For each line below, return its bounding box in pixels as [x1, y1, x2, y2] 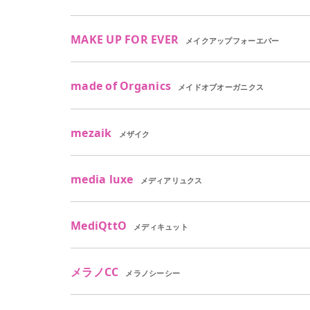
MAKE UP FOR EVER [71, 32, 179, 48]
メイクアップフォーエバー [185, 35, 280, 46]
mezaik [71, 125, 112, 140]
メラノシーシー [125, 268, 181, 279]
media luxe [71, 171, 134, 187]
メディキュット [134, 221, 188, 232]
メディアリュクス [140, 174, 203, 185]
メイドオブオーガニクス [178, 82, 264, 93]
